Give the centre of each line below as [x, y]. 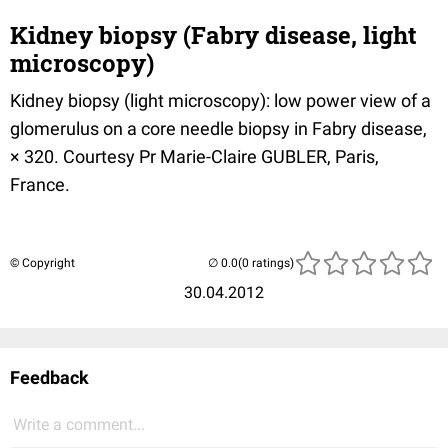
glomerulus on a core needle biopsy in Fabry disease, [218, 128]
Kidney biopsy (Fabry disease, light [213, 35]
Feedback [49, 377]
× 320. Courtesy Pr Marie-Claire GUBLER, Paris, [194, 156]
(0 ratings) [266, 263]
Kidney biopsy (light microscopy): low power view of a [220, 100]
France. [40, 184]
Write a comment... [79, 424]
